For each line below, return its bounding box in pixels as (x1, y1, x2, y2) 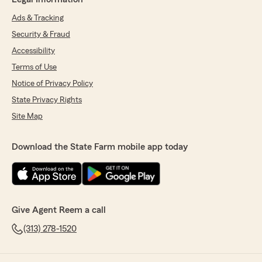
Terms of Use (12, 63, 57, 72)
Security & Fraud (12, 30, 70, 39)
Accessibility (12, 47, 55, 56)
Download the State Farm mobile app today (12, 142, 188, 152)
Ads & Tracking (12, 14, 64, 23)
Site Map (12, 112, 43, 121)
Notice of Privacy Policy (12, 80, 93, 88)
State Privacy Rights (12, 96, 82, 105)
